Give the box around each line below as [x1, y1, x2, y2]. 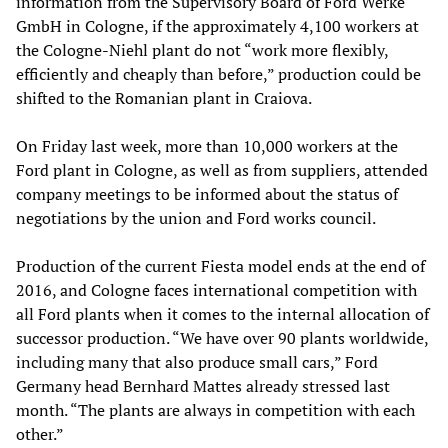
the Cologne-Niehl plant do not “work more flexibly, [16, 38, 388, 61]
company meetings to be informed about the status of [16, 182, 398, 205]
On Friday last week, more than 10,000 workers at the [16, 134, 398, 157]
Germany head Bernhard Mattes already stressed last [16, 374, 390, 397]
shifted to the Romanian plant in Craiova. [16, 86, 312, 109]
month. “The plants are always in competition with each [16, 398, 415, 421]
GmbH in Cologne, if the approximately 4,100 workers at [16, 14, 419, 37]
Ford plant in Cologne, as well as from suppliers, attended [16, 158, 428, 181]
